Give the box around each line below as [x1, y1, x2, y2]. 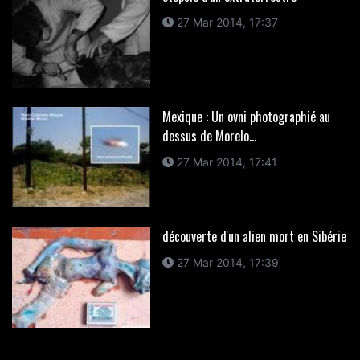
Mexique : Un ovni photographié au [162, 106, 330, 126]
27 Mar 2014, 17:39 [173, 256, 279, 270]
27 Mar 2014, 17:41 [173, 154, 277, 169]
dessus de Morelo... [162, 125, 256, 145]
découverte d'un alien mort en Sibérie [162, 227, 346, 247]
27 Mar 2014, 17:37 [173, 14, 278, 29]
